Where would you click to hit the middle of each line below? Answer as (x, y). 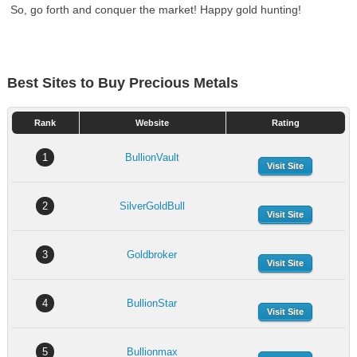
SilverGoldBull (152, 206)
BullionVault (152, 157)
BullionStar (152, 303)
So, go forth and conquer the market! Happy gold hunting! (156, 10)
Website (153, 123)
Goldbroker (152, 255)
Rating (285, 123)
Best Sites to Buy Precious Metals (122, 83)
